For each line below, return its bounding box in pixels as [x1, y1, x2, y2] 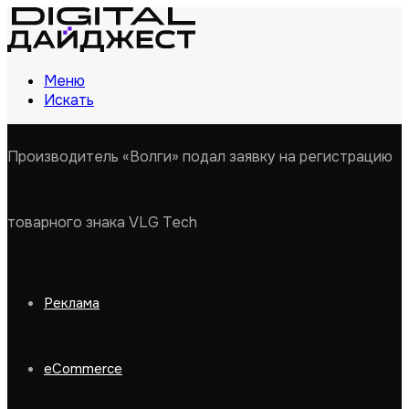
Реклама [44, 294, 100, 312]
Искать [44, 90, 94, 110]
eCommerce [44, 360, 122, 378]
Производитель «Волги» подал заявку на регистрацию [7, 147, 393, 166]
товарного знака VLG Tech [7, 213, 197, 232]
